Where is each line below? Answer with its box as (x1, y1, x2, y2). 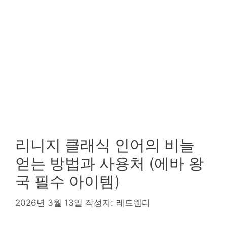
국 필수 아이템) (15, 172, 120, 191)
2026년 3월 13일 (15, 197, 83, 208)
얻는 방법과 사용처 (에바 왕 (15, 154, 204, 172)
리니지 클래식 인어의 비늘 (15, 136, 195, 154)
